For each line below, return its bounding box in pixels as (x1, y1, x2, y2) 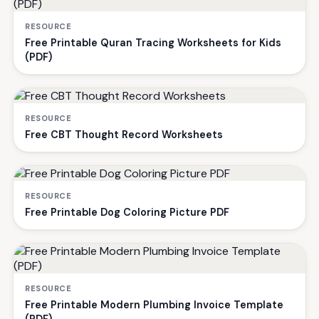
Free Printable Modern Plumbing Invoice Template (25, 298, 283, 312)
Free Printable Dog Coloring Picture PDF (25, 206, 229, 219)
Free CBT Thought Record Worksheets (25, 128, 223, 142)
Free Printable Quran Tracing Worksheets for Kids (25, 36, 281, 50)
